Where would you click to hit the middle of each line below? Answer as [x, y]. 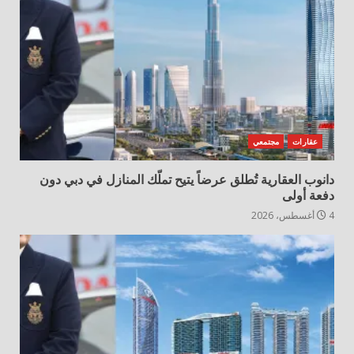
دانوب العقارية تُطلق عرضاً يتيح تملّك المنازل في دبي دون [187, 180]
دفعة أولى [308, 196]
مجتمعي [266, 142]
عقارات [305, 142]
